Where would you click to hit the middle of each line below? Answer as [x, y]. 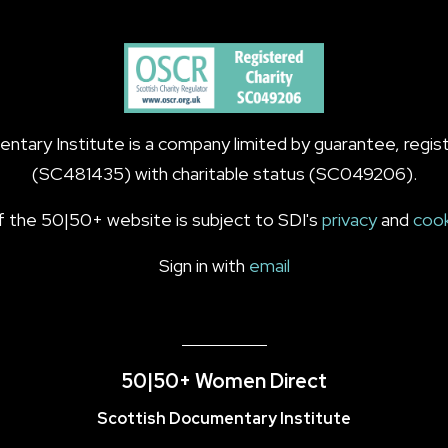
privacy [349, 219]
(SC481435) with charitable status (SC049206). [224, 173]
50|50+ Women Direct [224, 381]
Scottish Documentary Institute [224, 418]
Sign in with [203, 265]
